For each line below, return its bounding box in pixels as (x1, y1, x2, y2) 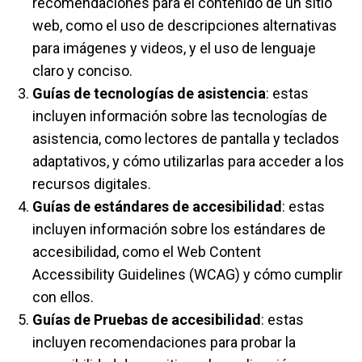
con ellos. (32, 288, 94, 305)
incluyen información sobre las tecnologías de (32, 107, 327, 124)
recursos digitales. (32, 175, 151, 192)
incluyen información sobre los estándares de (32, 221, 326, 238)
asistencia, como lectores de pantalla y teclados (32, 130, 339, 147)
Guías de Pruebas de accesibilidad (32, 311, 261, 328)
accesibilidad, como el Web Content (32, 243, 261, 260)
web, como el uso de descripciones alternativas (32, 17, 337, 34)
